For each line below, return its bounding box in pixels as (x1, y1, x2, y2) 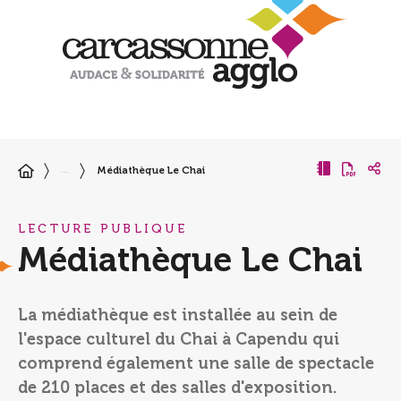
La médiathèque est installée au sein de (18, 304, 337, 325)
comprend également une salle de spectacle (18, 353, 374, 373)
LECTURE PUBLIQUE (18, 220, 187, 236)
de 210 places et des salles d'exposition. (18, 377, 337, 397)
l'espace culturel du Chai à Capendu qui (18, 328, 339, 349)
